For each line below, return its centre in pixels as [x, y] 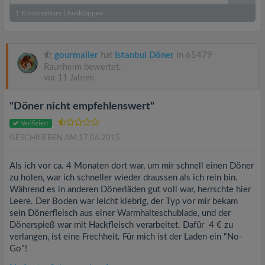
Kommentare [41, 13]
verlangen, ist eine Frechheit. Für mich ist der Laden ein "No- [126, 237]
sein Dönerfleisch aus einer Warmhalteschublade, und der [120, 213]
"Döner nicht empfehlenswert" [82, 106]
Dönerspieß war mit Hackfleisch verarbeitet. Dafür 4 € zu [121, 225]
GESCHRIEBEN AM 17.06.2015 [65, 138]
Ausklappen [85, 13]
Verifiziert [34, 123]
